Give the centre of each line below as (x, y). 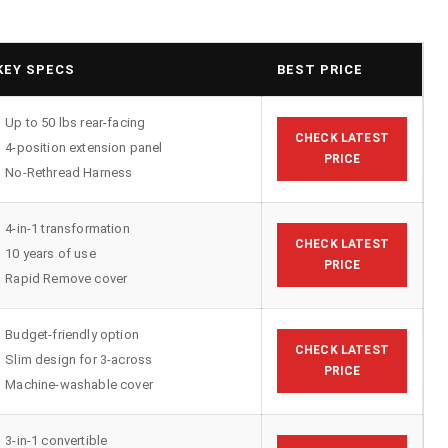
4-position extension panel (84, 147)
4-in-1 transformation (67, 228)
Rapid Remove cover (66, 278)
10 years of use (50, 253)
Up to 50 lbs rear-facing (75, 122)
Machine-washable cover (79, 384)
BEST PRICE (320, 69)
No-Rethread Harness (69, 172)
